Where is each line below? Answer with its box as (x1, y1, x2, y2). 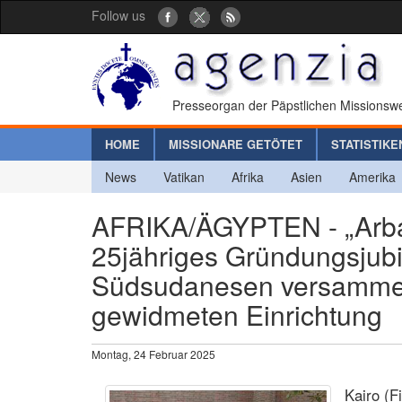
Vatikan (163, 167, 205, 186)
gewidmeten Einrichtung (92, 294, 382, 334)
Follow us (92, 6, 145, 24)
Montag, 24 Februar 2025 (92, 345, 215, 362)
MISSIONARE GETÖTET (169, 135, 302, 153)
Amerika (349, 167, 396, 186)
